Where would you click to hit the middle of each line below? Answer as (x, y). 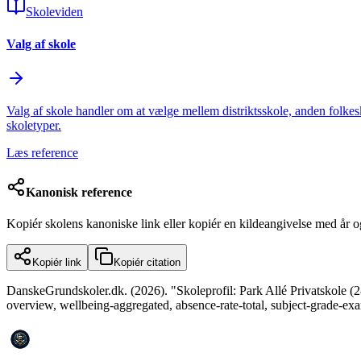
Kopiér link (57, 263)
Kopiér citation (147, 263)
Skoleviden (54, 12)
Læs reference (42, 152)
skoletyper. (34, 125)
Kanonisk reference (79, 193)
